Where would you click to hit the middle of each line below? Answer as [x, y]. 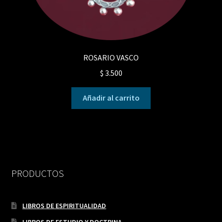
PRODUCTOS [37, 173]
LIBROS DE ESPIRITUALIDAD [64, 206]
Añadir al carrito [111, 98]
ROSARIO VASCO [111, 57]
